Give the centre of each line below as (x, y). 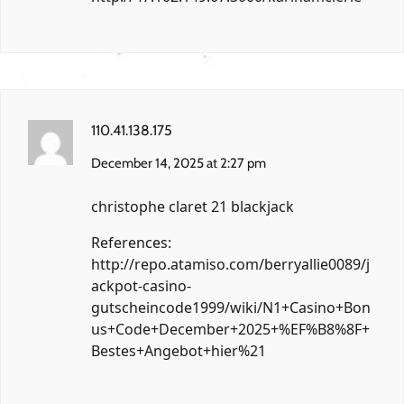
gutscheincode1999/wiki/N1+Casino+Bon (231, 308)
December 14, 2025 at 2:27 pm (179, 164)
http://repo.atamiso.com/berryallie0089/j (230, 265)
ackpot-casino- (141, 286)
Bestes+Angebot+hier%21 (179, 351)
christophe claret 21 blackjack (193, 207)
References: (131, 243)
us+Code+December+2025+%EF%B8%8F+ (230, 330)
